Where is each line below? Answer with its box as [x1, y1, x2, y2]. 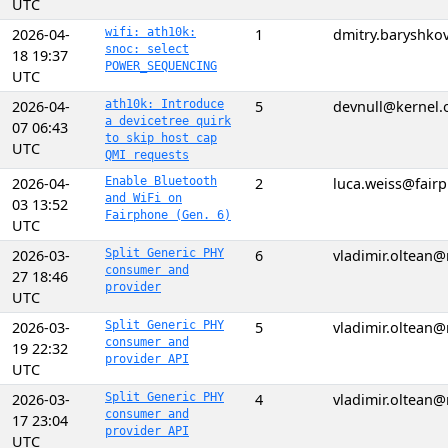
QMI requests [105, 148, 189, 162]
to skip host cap [105, 131, 217, 145]
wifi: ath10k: [105, 25, 196, 39]
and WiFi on [105, 191, 182, 205]
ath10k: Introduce [105, 97, 224, 111]
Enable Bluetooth [105, 174, 217, 188]
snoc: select [105, 42, 189, 56]
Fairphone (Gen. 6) [105, 208, 231, 222]
